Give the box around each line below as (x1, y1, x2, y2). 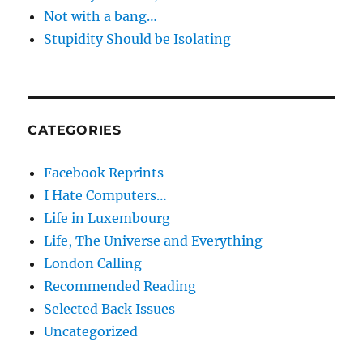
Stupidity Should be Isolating (44, 31, 232, 48)
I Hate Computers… (44, 187, 168, 204)
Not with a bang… (44, 8, 158, 25)
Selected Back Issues (44, 301, 176, 318)
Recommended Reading (44, 278, 197, 295)
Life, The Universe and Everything (44, 233, 263, 250)
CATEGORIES (28, 122, 122, 139)
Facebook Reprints (44, 164, 164, 181)
